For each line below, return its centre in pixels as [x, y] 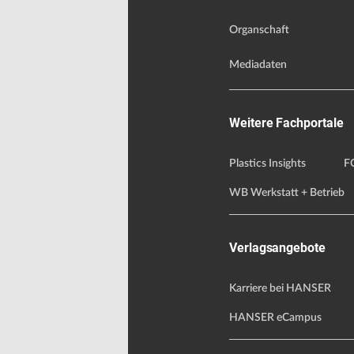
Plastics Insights [267, 164]
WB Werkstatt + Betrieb [287, 193]
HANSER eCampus [275, 318]
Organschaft [259, 30]
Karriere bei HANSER [280, 289]
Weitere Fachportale [286, 123]
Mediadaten [258, 65]
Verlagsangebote [277, 248]
